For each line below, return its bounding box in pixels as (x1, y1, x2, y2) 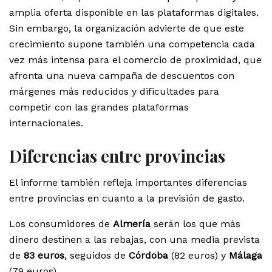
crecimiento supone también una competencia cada (9, 38, 255, 50)
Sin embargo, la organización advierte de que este (9, 22, 244, 34)
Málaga (229, 250, 262, 262)
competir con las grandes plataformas (9, 101, 189, 113)
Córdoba (129, 250, 168, 262)
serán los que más (151, 218, 240, 230)
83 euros (24, 250, 64, 262)
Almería (113, 218, 151, 230)
